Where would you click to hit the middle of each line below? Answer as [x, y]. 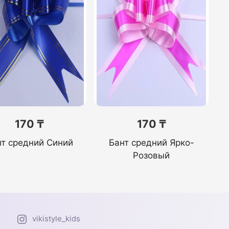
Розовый [152, 156]
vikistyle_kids [56, 219]
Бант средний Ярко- [151, 143]
